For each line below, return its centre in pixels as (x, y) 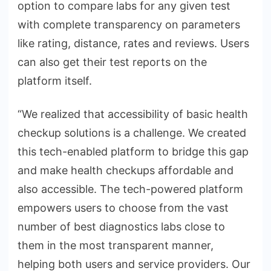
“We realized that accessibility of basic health (133, 114)
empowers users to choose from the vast (123, 208)
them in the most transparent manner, (116, 246)
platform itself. (55, 81)
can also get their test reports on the (112, 62)
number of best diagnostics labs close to (121, 227)
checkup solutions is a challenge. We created (132, 133)
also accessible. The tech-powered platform (130, 189)
